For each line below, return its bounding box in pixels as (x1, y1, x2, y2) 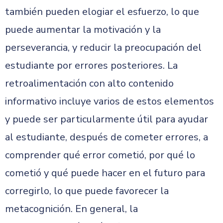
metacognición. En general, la (5, 202, 138, 216)
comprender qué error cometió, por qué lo (5, 148, 195, 162)
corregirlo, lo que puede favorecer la (5, 184, 169, 198)
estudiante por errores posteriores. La (5, 59, 178, 72)
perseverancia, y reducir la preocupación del (5, 41, 202, 54)
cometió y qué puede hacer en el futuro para (5, 166, 205, 180)
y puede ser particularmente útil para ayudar (5, 112, 208, 126)
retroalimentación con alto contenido (5, 77, 174, 90)
